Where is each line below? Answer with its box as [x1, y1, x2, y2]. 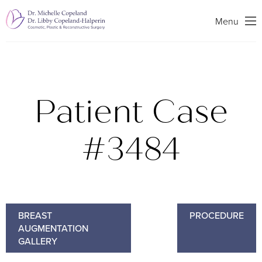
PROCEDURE [189, 209, 244, 222]
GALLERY [18, 235, 57, 247]
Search [195, 13, 223, 27]
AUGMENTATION [18, 222, 88, 235]
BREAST [18, 209, 52, 222]
